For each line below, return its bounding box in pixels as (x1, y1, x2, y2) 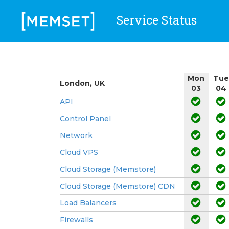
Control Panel (60, 113, 111, 123)
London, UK (60, 78, 105, 88)
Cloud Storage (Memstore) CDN (60, 181, 175, 191)
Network (60, 130, 93, 140)
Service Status (113, 12, 197, 28)
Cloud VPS (60, 147, 98, 157)
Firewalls (60, 215, 93, 224)
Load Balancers (60, 198, 117, 208)
